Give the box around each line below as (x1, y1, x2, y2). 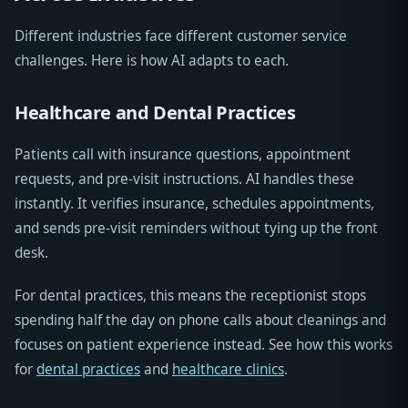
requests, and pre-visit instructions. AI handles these (15, 169, 354, 189)
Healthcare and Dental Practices (15, 100, 296, 126)
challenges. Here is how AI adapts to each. (15, 51, 289, 71)
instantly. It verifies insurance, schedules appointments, (15, 194, 374, 214)
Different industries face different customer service (15, 26, 347, 46)
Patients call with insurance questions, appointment (15, 145, 351, 165)
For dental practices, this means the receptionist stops (15, 286, 366, 306)
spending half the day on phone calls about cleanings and (15, 311, 386, 331)
